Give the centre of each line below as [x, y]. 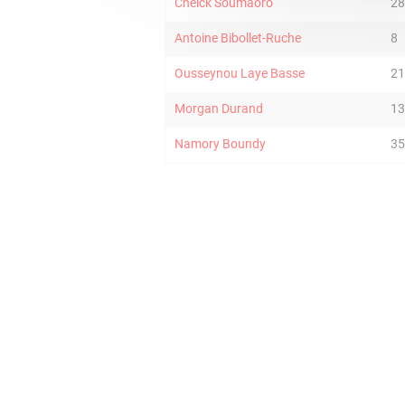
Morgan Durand [219, 108]
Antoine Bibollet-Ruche [238, 38]
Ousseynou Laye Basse [240, 73]
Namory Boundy [220, 144]
